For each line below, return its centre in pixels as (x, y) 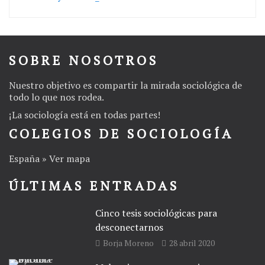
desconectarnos (130, 227)
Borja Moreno (129, 243)
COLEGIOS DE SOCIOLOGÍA (121, 133)
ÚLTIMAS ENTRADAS (94, 185)
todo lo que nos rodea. (56, 97)
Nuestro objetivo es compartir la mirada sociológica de (125, 85)
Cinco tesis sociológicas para (156, 213)
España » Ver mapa (49, 158)
